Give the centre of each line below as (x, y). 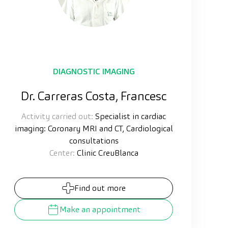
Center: (62, 153)
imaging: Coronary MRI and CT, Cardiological (94, 128)
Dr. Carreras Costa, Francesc (94, 96)
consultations (94, 140)
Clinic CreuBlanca (106, 153)
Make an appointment (100, 209)
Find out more (100, 188)
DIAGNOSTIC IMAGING (94, 71)
